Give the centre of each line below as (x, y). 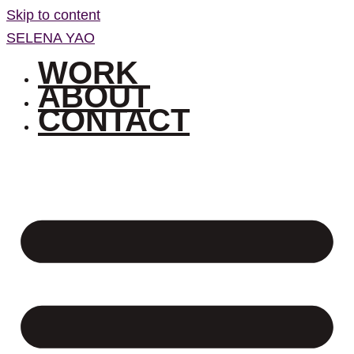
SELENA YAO (51, 38)
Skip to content (53, 15)
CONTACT (114, 120)
